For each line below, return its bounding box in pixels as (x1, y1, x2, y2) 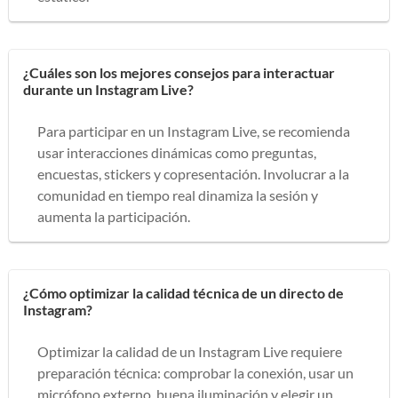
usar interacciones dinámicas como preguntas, (37, 143, 316, 161)
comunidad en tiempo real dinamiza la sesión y (37, 186, 318, 203)
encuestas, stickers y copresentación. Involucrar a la (37, 164, 349, 182)
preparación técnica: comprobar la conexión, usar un (37, 363, 354, 381)
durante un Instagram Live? (23, 80, 194, 98)
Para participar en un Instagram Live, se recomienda (37, 122, 350, 139)
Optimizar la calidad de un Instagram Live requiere (37, 342, 342, 360)
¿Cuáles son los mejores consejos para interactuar (23, 63, 335, 81)
